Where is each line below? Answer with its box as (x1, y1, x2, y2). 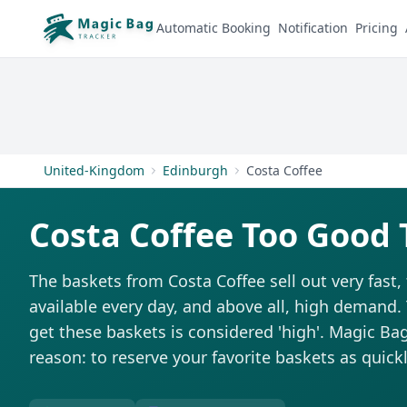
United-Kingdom (44, 162, 144, 179)
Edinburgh (163, 162, 228, 179)
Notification (278, 19, 348, 37)
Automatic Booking (156, 19, 271, 37)
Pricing (355, 19, 398, 37)
